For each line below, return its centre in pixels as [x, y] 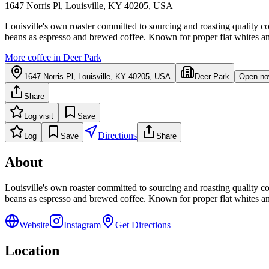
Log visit [39, 116]
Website [34, 225]
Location [32, 250]
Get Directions [143, 225]
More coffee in [34, 57]
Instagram [82, 225]
